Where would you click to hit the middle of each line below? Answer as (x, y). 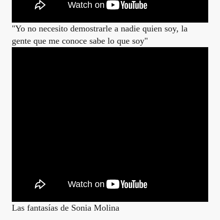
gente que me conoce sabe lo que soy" (80, 41)
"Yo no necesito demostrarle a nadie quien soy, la (100, 28)
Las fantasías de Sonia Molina (66, 208)
